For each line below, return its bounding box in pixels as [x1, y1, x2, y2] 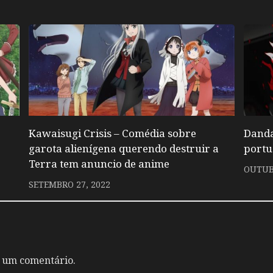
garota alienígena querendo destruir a [28, 141, 219, 155]
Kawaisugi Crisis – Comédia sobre [28, 126, 196, 140]
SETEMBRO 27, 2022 [28, 178, 110, 190]
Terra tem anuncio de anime [28, 156, 169, 171]
